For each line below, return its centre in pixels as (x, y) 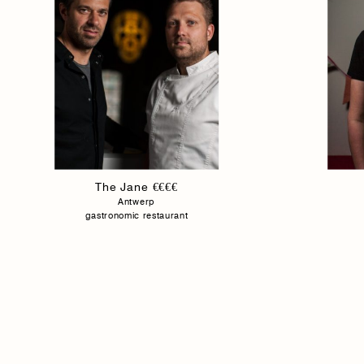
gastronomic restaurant (136, 215)
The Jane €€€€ (136, 186)
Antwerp (136, 201)
